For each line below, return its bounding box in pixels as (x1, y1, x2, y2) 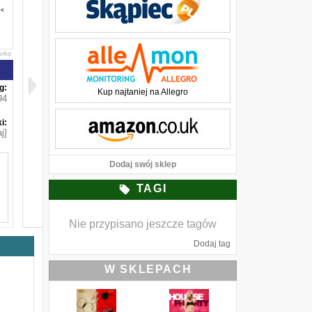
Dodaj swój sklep (109, 159, 176, 169)
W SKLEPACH (104, 263, 192, 275)
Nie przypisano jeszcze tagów (69, 218, 217, 230)
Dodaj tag (194, 239, 231, 249)
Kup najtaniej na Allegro (97, 87, 188, 97)
